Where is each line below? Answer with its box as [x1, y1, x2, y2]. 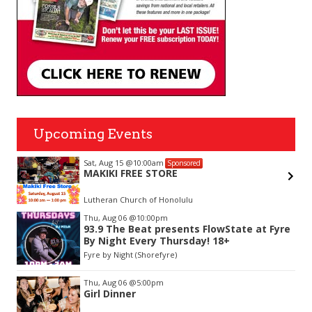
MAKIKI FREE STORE [84, 166, 178, 180]
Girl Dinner [84, 286, 136, 300]
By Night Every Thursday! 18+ [84, 233, 231, 247]
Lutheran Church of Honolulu [84, 194, 194, 205]
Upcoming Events [33, 125, 153, 142]
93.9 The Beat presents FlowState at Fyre [84, 221, 291, 235]
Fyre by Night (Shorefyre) [84, 249, 178, 260]
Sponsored [167, 157, 201, 168]
